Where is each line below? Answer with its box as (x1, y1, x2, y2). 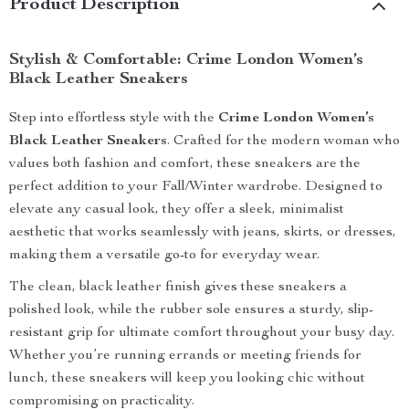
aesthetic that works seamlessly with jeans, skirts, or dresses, (9, 225, 396, 240)
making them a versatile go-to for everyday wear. (9, 248, 320, 263)
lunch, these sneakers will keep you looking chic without (9, 372, 365, 386)
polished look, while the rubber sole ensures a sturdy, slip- (9, 303, 373, 318)
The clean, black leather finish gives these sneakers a (9, 280, 347, 295)
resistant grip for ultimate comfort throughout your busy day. (9, 326, 394, 341)
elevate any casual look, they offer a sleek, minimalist (9, 203, 344, 217)
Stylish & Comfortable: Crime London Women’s (9, 52, 363, 68)
